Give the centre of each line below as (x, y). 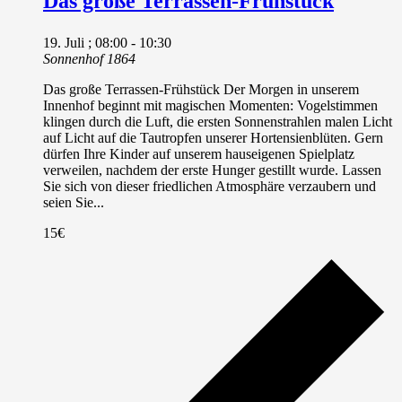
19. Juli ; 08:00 (85, 42)
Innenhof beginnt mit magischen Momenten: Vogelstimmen (210, 105)
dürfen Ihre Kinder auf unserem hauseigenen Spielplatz (199, 153)
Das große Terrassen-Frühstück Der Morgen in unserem (201, 89)
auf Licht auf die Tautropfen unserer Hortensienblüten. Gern (213, 137)
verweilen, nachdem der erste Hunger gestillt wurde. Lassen (212, 170)
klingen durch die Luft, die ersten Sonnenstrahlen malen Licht (218, 121)
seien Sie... (74, 202)
